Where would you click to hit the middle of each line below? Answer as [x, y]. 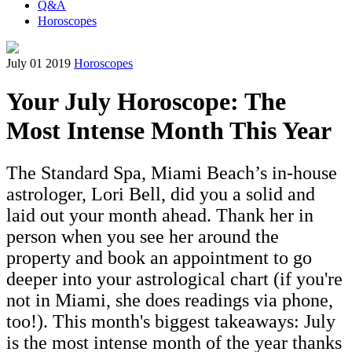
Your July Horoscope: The [146, 102]
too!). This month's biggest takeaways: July [171, 321]
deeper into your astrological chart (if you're [174, 279]
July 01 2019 [38, 63]
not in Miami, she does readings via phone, [170, 300]
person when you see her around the [143, 236]
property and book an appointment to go [159, 257]
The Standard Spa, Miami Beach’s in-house [172, 172]
